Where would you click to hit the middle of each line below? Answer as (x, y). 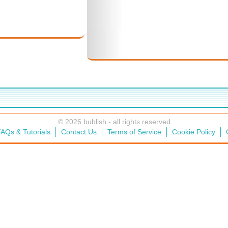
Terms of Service (134, 132)
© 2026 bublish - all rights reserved (114, 122)
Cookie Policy (193, 132)
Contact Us (79, 132)
